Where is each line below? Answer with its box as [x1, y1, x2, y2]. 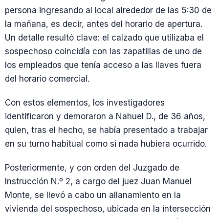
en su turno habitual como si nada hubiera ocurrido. [5, 139, 207, 149]
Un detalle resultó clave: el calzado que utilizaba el [5, 32, 204, 43]
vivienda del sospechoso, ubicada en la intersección [5, 204, 211, 214]
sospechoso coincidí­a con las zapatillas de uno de [5, 46, 202, 56]
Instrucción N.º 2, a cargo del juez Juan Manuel [5, 176, 192, 187]
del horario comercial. [5, 73, 89, 84]
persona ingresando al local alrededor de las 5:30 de [5, 5, 212, 15]
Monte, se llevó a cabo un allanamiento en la [5, 190, 181, 200]
